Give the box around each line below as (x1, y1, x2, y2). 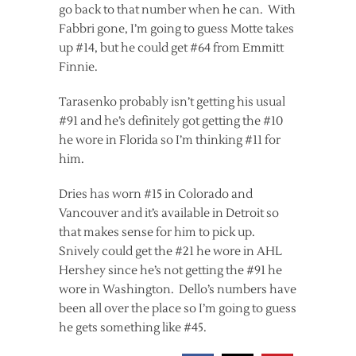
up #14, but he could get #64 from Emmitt (59, 40, 284, 56)
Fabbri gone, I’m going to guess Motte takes (59, 21, 294, 37)
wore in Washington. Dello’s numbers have (59, 281, 296, 297)
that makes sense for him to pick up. (59, 224, 257, 240)
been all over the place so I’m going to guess (59, 300, 296, 316)
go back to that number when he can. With (59, 2, 296, 17)
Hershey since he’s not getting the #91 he (59, 262, 282, 278)
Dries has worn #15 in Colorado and (59, 186, 253, 202)
